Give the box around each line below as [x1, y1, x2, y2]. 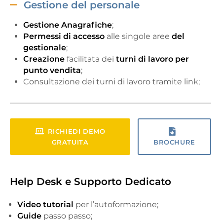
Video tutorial [17, 199, 74, 209]
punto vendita [23, 65, 81, 75]
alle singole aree [105, 31, 172, 41]
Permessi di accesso [23, 31, 105, 41]
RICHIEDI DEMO [47, 127, 106, 136]
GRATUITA [51, 138, 89, 146]
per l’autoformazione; [74, 199, 158, 209]
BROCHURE [153, 138, 195, 146]
